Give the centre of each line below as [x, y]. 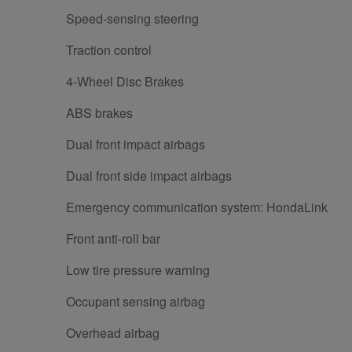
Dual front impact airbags [136, 145]
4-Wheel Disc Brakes [125, 82]
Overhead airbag [113, 333]
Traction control [109, 50]
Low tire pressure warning [138, 270]
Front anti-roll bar [113, 239]
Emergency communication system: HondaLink [197, 207]
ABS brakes [99, 113]
